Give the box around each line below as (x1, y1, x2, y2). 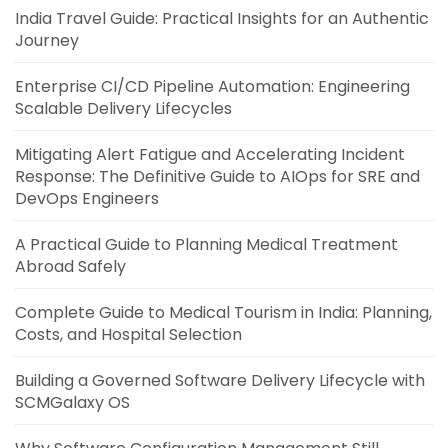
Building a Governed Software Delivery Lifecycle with (15, 368, 425, 392)
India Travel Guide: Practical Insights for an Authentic (15, 6, 429, 30)
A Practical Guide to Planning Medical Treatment (15, 232, 398, 256)
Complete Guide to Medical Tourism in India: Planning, (15, 300, 432, 324)
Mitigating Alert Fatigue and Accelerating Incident (15, 142, 405, 166)
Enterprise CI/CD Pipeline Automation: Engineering (15, 74, 410, 98)
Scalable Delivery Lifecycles (15, 96, 232, 120)
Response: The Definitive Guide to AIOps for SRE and (15, 164, 420, 188)
